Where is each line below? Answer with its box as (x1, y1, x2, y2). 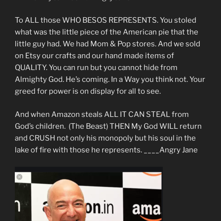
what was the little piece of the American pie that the (15, 28, 198, 37)
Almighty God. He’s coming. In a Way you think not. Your (15, 75, 205, 84)
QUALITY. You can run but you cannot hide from (15, 63, 178, 73)
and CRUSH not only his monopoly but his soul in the (15, 133, 196, 143)
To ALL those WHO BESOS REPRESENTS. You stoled (15, 16, 196, 25)
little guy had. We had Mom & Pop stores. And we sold (15, 39, 200, 49)
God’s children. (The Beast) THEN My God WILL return (15, 121, 202, 131)
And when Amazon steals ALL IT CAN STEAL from (15, 110, 189, 119)
